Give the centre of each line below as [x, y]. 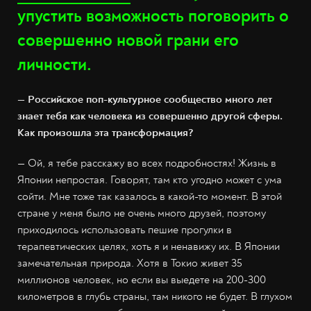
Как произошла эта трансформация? [106, 133]
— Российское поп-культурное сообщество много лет [145, 99]
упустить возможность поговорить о [153, 16]
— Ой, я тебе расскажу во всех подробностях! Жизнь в [147, 163]
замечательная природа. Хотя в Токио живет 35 [130, 263]
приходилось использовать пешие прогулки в [125, 230]
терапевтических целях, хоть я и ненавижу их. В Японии [149, 246]
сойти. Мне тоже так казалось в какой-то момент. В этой [150, 196]
